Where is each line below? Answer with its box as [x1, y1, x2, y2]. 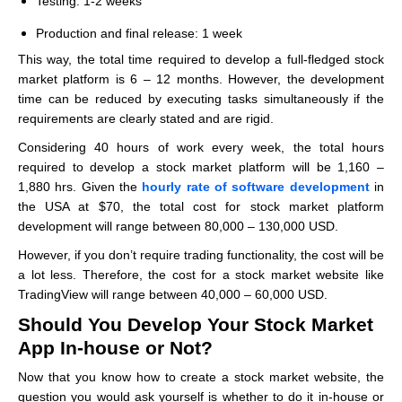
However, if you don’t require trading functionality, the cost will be [18, 247, 384, 262]
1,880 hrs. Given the [18, 179, 143, 194]
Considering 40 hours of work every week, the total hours [18, 139, 384, 154]
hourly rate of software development [142, 179, 375, 194]
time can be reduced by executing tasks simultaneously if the [18, 91, 384, 106]
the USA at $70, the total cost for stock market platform [18, 198, 384, 214]
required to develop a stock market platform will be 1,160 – [18, 159, 384, 174]
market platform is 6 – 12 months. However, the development [18, 71, 384, 86]
